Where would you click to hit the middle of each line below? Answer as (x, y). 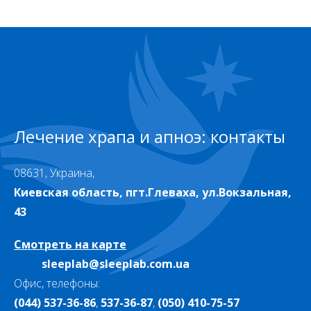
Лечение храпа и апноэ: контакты (150, 136)
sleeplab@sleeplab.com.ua (116, 263)
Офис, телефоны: (57, 283)
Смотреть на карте (70, 244)
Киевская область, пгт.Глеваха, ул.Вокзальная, (153, 192)
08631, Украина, (54, 173)
